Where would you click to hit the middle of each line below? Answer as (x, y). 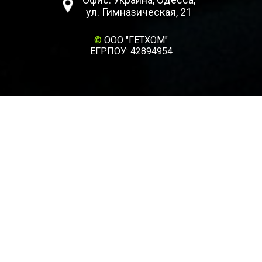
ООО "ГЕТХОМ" (135, 40)
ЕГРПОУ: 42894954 (131, 51)
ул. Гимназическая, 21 (139, 12)
